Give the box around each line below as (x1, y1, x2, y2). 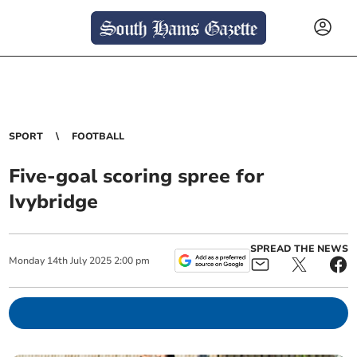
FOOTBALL (72, 130, 125, 143)
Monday (9, 254, 45, 267)
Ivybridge (9, 189, 99, 214)
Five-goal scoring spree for (9, 163, 265, 189)
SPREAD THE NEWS (249, 242, 348, 255)
